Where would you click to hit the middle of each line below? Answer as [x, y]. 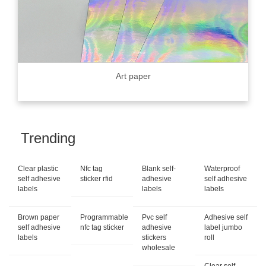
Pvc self [154, 218]
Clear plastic [38, 169]
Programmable [104, 218]
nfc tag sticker [102, 228]
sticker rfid [96, 179]
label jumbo [223, 228]
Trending [48, 138]
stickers [154, 238]
